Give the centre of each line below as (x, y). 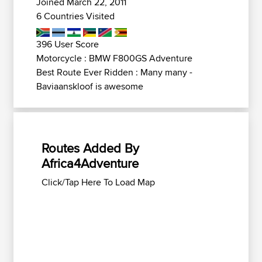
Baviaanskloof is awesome (90, 86)
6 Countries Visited (75, 16)
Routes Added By (90, 148)
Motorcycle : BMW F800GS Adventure (114, 58)
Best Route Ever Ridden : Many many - (114, 72)
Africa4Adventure (90, 163)
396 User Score (68, 44)
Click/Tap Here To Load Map (98, 182)
